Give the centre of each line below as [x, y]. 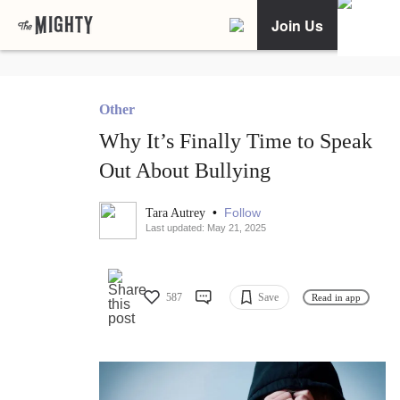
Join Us [297, 25]
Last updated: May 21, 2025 [206, 228]
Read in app [336, 297]
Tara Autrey [177, 213]
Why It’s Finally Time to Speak [236, 142]
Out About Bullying [185, 171]
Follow [242, 213]
